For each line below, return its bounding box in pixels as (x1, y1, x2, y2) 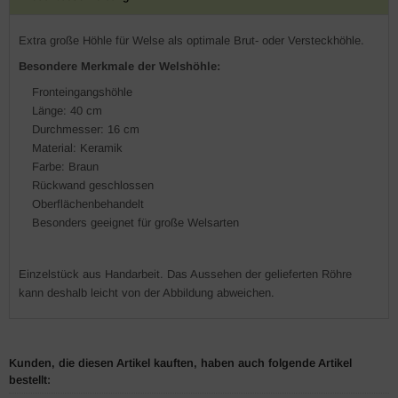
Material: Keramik (32, 141, 123, 155)
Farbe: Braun (32, 160, 99, 173)
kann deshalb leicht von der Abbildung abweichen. (19, 286, 275, 299)
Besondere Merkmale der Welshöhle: (19, 60, 220, 73)
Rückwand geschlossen (32, 179, 154, 192)
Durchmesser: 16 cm (32, 123, 139, 136)
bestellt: (9, 373, 51, 386)
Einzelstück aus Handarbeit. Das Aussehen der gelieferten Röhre (19, 267, 352, 281)
